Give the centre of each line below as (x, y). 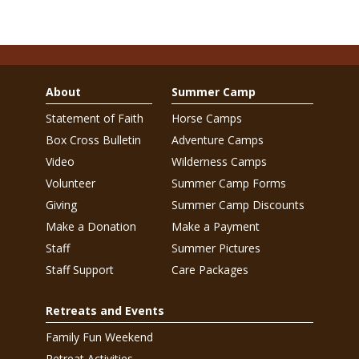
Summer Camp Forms (229, 183)
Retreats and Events (105, 311)
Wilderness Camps (219, 161)
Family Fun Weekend (99, 337)
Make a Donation (91, 226)
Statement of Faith (94, 118)
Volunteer (70, 183)
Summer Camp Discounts (238, 205)
